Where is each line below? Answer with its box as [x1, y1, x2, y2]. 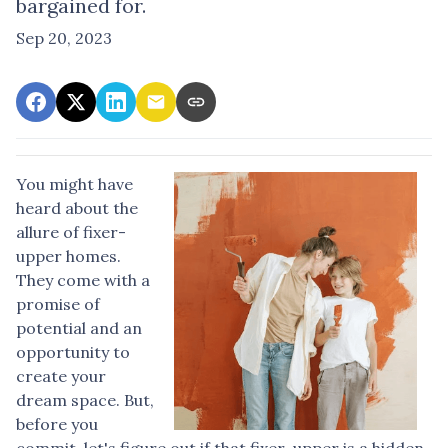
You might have [16, 173, 133, 194]
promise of [16, 293, 100, 314]
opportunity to [16, 341, 130, 362]
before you [16, 413, 98, 434]
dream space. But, [16, 389, 154, 410]
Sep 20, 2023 [16, 27, 112, 48]
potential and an [16, 317, 142, 338]
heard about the [16, 197, 138, 218]
